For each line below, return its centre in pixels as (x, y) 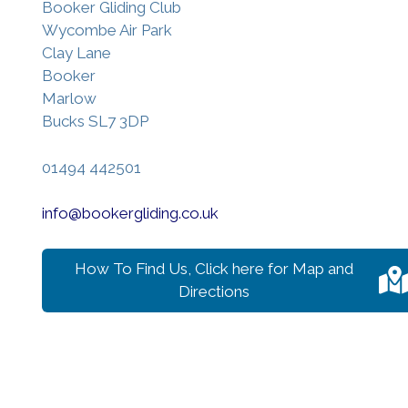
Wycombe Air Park (107, 30)
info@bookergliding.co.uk (130, 213)
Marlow (69, 98)
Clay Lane (76, 53)
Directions (214, 291)
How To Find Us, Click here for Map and (214, 268)
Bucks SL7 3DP (95, 121)
